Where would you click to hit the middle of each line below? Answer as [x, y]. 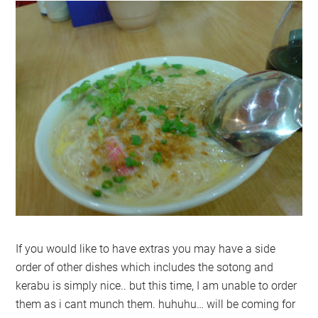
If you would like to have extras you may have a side [146, 248]
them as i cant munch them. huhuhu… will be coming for [156, 304]
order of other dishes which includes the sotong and [145, 267]
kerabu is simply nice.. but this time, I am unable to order [157, 285]
